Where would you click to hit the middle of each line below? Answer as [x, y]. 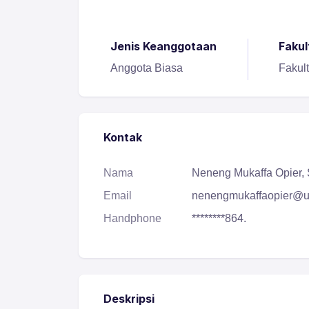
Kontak [123, 138]
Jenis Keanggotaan [164, 47]
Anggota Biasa [147, 68]
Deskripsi [129, 299]
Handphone [132, 219]
